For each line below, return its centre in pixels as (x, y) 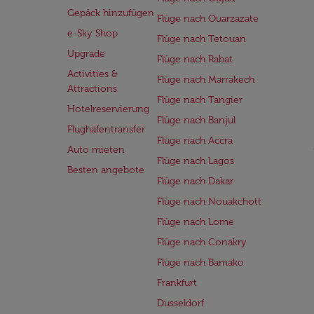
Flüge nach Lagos (195, 161)
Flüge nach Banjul (196, 120)
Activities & (93, 74)
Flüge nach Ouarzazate (207, 19)
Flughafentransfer (106, 129)
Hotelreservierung (108, 109)
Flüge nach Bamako (200, 262)
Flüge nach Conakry (202, 242)
